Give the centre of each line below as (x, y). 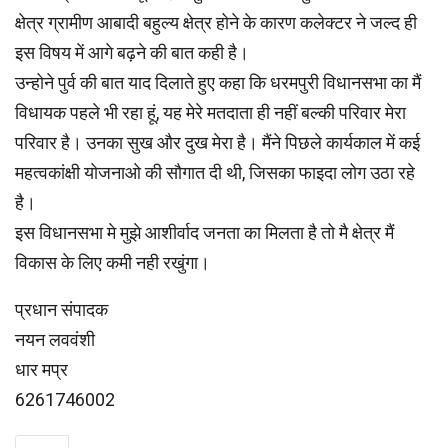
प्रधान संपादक (61, 309)
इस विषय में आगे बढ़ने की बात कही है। (132, 52)
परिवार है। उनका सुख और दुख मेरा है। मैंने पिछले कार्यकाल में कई (217, 142)
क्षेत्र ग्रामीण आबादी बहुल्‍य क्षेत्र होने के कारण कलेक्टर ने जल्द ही (216, 22)
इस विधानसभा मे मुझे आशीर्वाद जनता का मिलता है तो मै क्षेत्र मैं (204, 232)
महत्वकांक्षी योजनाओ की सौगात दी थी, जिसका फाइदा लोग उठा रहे (215, 172)
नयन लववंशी (55, 339)
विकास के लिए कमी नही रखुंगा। (112, 262)
